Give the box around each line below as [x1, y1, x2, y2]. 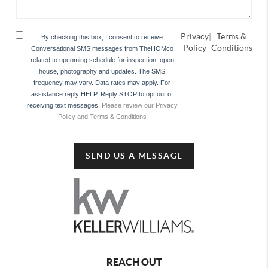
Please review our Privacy [101, 102, 178, 109]
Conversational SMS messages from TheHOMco [31, 45, 173, 53]
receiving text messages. [26, 102, 102, 109]
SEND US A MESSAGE [85, 151, 183, 161]
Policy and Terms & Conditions [57, 113, 147, 121]
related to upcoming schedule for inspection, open [30, 56, 174, 64]
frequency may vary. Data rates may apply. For [33, 79, 170, 87]
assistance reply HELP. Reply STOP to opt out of [31, 90, 173, 98]
